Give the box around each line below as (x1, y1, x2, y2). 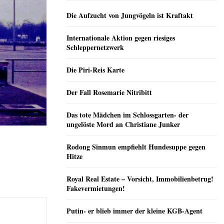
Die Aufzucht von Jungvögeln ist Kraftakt (66, 10, 193, 21)
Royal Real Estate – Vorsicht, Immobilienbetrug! (66, 173, 213, 184)
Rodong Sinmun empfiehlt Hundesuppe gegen (66, 141, 205, 152)
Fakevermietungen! (66, 183, 125, 194)
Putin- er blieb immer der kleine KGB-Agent (66, 205, 202, 216)
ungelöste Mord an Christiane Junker (66, 119, 180, 130)
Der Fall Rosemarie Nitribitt (66, 87, 152, 98)
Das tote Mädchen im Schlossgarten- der (66, 109, 188, 120)
